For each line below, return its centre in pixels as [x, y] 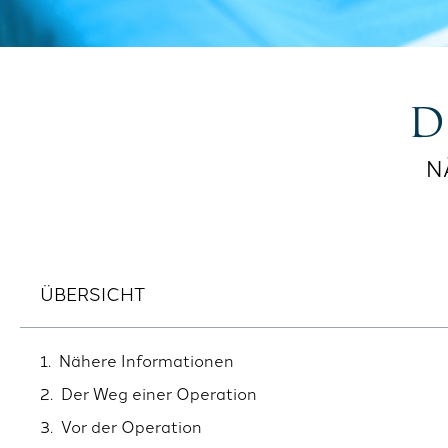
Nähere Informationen [146, 359]
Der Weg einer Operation [159, 392]
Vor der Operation [131, 425]
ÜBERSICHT [92, 292]
